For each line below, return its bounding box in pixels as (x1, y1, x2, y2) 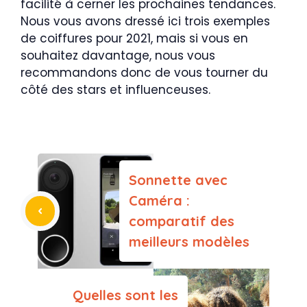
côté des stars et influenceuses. (21, 81, 210, 98)
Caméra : (129, 191, 190, 209)
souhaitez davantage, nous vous (21, 47, 215, 64)
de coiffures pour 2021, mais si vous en (21, 29, 248, 47)
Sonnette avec (129, 171, 228, 188)
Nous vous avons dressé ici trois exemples (21, 12, 270, 29)
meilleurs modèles (129, 232, 249, 250)
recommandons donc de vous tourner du (21, 64, 268, 81)
